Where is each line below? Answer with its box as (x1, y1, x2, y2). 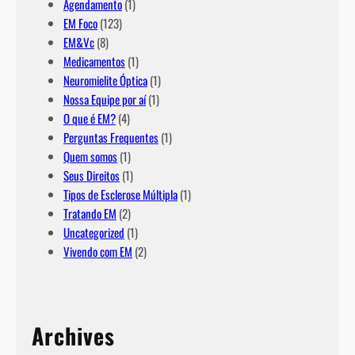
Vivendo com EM (63, 242, 132, 261)
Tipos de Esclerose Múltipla (63, 185, 177, 204)
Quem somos (63, 147, 117, 166)
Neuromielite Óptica (63, 71, 147, 90)
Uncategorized (63, 223, 124, 242)
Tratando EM (63, 204, 116, 223)
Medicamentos (63, 52, 125, 71)
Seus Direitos (63, 166, 120, 185)
